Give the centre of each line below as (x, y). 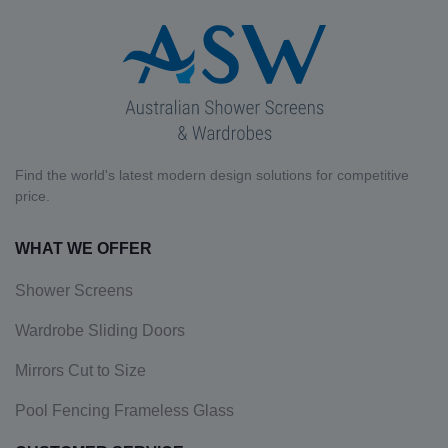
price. (32, 196)
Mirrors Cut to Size (80, 371)
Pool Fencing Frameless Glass (124, 411)
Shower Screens (74, 291)
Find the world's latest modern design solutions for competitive (212, 175)
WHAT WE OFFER (83, 249)
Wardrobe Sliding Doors (100, 331)
